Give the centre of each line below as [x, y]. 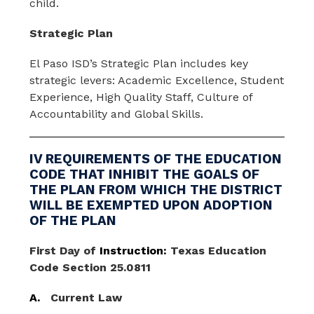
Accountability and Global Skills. [118, 114]
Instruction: [134, 251]
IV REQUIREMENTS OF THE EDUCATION [156, 159]
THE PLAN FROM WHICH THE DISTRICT [156, 190]
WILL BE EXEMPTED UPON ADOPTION [151, 205]
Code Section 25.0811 [90, 267]
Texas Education [219, 251]
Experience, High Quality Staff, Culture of [141, 97]
